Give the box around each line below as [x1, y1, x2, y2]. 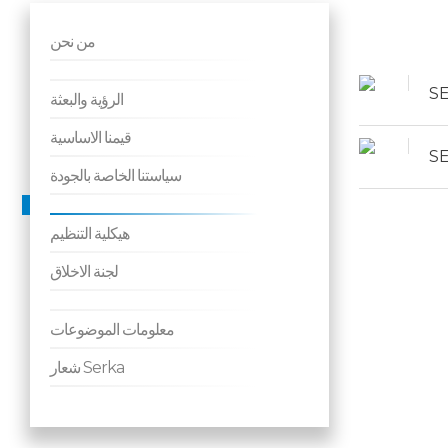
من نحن [50, 32, 95, 51]
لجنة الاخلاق [50, 262, 118, 281]
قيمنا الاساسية [50, 128, 131, 147]
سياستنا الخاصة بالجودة [50, 166, 181, 185]
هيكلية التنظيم [50, 224, 129, 243]
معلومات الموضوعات [50, 320, 174, 339]
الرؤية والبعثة [50, 90, 123, 109]
